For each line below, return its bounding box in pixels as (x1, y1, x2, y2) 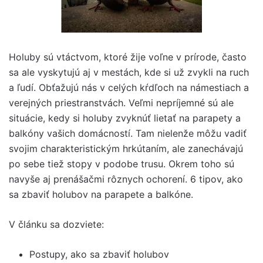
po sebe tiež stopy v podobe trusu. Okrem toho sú (9, 158, 234, 170)
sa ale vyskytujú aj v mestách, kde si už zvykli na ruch (9, 66, 249, 78)
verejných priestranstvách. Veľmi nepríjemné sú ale (9, 97, 234, 109)
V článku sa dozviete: (9, 218, 104, 230)
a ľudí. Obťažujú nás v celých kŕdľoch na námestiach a (9, 82, 249, 93)
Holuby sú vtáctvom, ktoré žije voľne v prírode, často (9, 51, 247, 63)
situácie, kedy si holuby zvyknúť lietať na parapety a (9, 112, 241, 124)
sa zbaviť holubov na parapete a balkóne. (9, 188, 193, 200)
